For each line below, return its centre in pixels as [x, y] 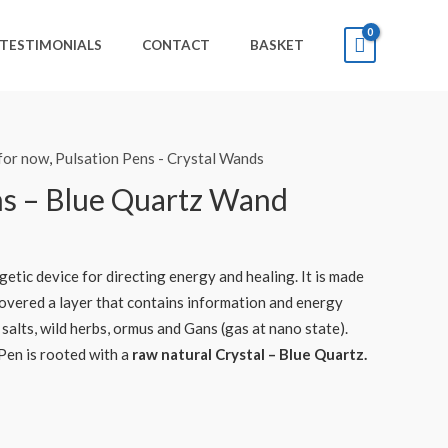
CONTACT [176, 44]
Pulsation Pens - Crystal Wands [159, 158]
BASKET [277, 44]
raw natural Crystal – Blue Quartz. [249, 353]
